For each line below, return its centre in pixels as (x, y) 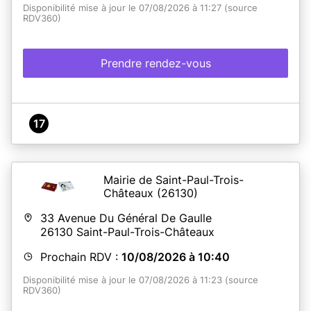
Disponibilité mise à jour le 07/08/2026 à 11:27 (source (140, 8)
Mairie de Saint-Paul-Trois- (174, 179)
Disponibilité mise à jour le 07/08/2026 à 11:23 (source (141, 280)
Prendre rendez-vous (155, 63)
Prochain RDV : (81, 257)
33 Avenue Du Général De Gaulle (126, 218)
